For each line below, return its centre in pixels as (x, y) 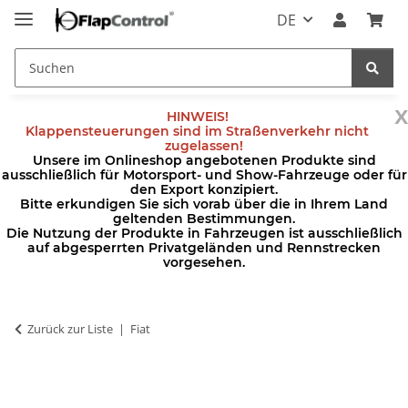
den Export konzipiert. (204, 189)
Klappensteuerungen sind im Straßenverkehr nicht (197, 131)
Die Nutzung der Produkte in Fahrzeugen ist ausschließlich (204, 233)
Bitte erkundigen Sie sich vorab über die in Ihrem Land (204, 204)
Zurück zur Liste (70, 328)
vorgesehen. (204, 262)
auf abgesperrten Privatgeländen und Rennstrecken (204, 247)
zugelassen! (204, 145)
